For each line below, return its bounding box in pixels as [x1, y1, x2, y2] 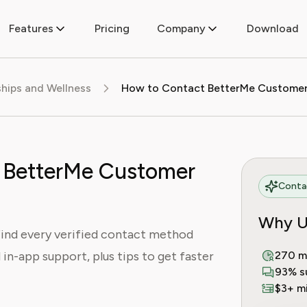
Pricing [94, 22, 130, 35]
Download [246, 22, 299, 35]
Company [156, 22, 206, 35]
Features [8, 22, 53, 35]
